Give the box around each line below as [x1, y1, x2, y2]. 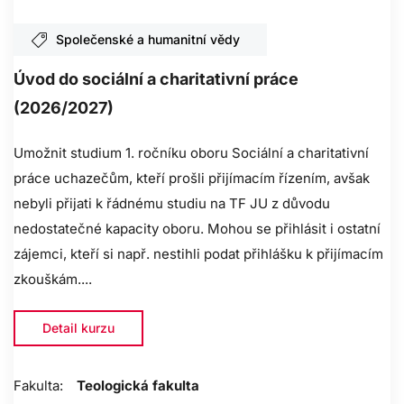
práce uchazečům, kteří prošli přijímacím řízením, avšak [14, 170, 370, 188]
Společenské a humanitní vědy [56, 32, 240, 48]
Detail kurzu [42, 320, 115, 336]
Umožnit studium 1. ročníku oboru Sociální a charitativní [14, 144, 369, 162]
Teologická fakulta [77, 377, 199, 395]
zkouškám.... [14, 271, 92, 289]
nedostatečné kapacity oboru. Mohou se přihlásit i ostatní [14, 220, 381, 238]
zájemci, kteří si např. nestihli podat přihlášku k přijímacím [14, 245, 383, 263]
